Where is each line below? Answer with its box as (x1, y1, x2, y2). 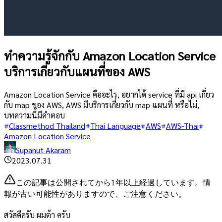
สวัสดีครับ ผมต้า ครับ (4, 209, 70, 220)
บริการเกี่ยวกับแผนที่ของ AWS (4, 63, 150, 79)
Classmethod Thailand (9, 120, 85, 131)
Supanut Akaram (16, 144, 71, 155)
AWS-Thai (166, 120, 199, 131)
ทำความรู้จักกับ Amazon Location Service (4, 47, 216, 63)
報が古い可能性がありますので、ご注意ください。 (4, 188, 186, 199)
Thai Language (90, 120, 141, 131)
